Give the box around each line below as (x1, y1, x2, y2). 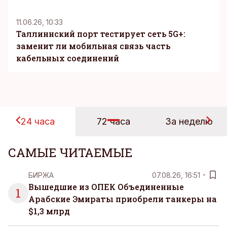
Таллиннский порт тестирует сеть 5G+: (16, 28, 185, 39)
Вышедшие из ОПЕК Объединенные (28, 181, 184, 192)
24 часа (21, 116, 55, 127)
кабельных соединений (16, 53, 119, 63)
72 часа (96, 116, 130, 127)
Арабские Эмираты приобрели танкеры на (28, 194, 217, 204)
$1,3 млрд (28, 206, 70, 216)
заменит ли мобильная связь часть (16, 41, 170, 51)
